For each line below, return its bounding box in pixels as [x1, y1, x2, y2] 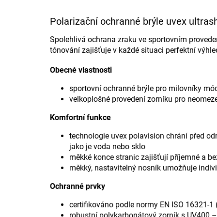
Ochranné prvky [50, 182, 105, 191]
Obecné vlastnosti [50, 65, 112, 75]
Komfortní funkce [50, 113, 111, 123]
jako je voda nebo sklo [69, 142, 145, 152]
